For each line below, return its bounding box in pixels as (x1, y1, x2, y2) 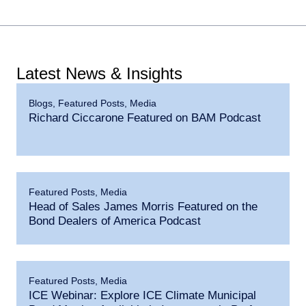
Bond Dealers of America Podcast (29, 214, 201, 227)
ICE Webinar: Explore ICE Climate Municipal (29, 288, 256, 302)
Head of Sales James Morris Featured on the (29, 199, 258, 213)
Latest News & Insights (16, 64, 182, 83)
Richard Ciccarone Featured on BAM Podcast (29, 111, 261, 124)
